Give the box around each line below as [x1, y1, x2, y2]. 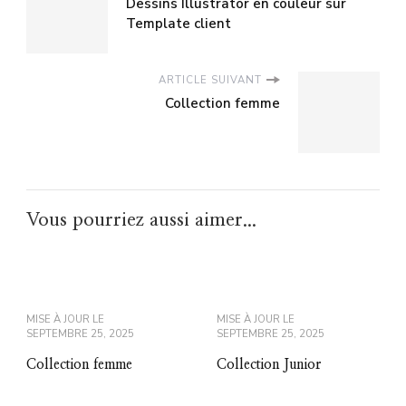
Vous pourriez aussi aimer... [26, 210, 256, 230]
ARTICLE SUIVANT [159, 73, 262, 88]
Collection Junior [217, 358, 321, 372]
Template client [126, 14, 231, 34]
